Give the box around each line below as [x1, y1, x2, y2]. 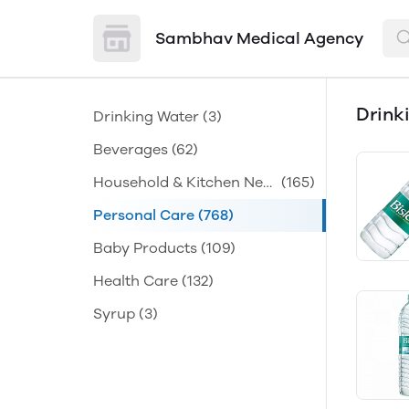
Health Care [93, 272, 178, 289]
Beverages [93, 141, 168, 158]
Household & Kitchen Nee [93, 173, 271, 191]
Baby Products [93, 239, 197, 257]
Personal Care [93, 206, 194, 224]
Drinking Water [93, 108, 199, 125]
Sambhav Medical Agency [155, 28, 363, 48]
